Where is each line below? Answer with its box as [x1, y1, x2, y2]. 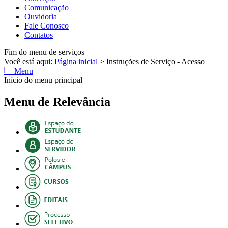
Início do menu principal [4, 75, 82, 84]
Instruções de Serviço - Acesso [106, 56, 205, 66]
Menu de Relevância [4, 95, 110, 108]
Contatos [24, 30, 53, 39]
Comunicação [24, 3, 69, 12]
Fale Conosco [24, 21, 69, 30]
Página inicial [54, 56, 98, 66]
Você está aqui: [4, 56, 54, 66]
